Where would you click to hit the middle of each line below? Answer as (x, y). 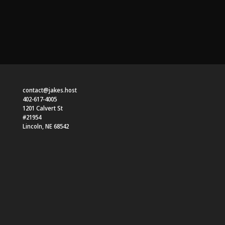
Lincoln (32, 127)
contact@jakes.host (49, 90)
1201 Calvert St (42, 108)
